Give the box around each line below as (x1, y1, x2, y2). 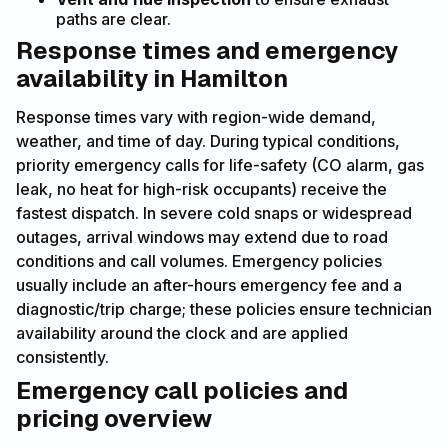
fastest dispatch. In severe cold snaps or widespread (16, 202, 412, 223)
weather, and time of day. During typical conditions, (16, 130, 400, 151)
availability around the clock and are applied (16, 322, 348, 343)
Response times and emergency (16, 34, 398, 66)
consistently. (16, 346, 109, 367)
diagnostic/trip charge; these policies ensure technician (16, 298, 432, 319)
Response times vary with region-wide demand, (16, 106, 376, 127)
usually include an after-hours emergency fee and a (16, 274, 402, 295)
